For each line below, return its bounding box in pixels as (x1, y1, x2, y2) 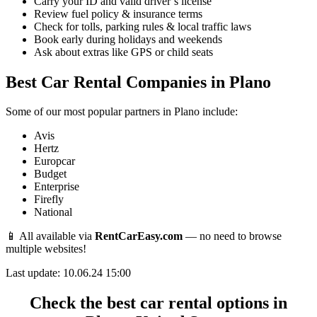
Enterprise (34, 180, 79, 193)
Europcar (34, 155, 75, 168)
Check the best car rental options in (30, 294, 287, 313)
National (34, 206, 72, 219)
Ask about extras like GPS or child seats (34, 45, 213, 58)
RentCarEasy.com (95, 230, 183, 243)
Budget (34, 168, 67, 180)
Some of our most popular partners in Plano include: (6, 105, 238, 118)
